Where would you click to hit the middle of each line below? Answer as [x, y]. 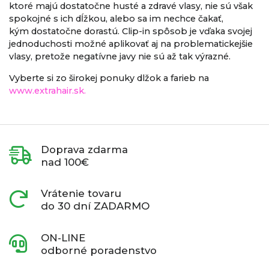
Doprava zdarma [85, 149]
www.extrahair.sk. [47, 90]
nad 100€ [65, 162]
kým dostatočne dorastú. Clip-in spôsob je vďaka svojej [131, 31]
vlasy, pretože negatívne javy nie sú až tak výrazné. [120, 56]
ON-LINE [63, 237]
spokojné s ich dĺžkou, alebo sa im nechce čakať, [116, 18]
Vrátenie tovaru [81, 194]
